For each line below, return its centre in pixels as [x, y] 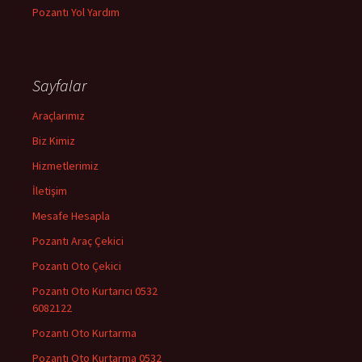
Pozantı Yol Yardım [76, 12]
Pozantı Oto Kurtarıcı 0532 [95, 290]
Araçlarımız [59, 115]
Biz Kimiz [54, 140]
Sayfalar [59, 85]
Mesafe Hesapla [71, 215]
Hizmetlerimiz [65, 165]
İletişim [50, 190]
